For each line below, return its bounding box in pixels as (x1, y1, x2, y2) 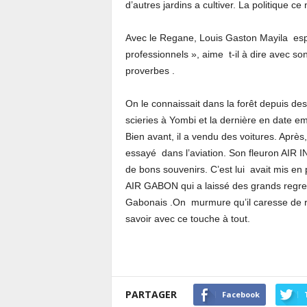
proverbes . (125, 65, 175, 76)
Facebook (221, 289, 260, 299)
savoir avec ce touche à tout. (125, 213, 250, 224)
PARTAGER (125, 288, 177, 301)
